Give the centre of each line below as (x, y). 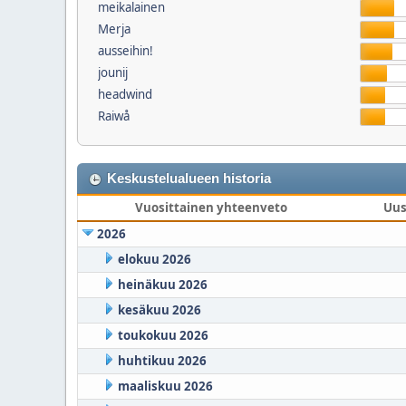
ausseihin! (125, 51)
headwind (125, 94)
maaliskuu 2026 (165, 386)
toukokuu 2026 (163, 335)
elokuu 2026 (154, 259)
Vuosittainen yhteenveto (211, 208)
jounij (112, 72)
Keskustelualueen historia (189, 179)
